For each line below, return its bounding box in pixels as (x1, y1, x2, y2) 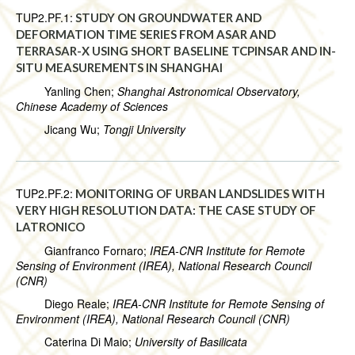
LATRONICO (16, 219, 85, 235)
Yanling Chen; (16, 83, 117, 100)
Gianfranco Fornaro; (16, 242, 150, 259)
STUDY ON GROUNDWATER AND (75, 10, 261, 25)
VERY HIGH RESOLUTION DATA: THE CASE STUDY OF (16, 203, 316, 218)
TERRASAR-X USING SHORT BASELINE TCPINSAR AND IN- (16, 44, 336, 59)
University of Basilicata (135, 334, 247, 350)
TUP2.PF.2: (16, 185, 73, 202)
